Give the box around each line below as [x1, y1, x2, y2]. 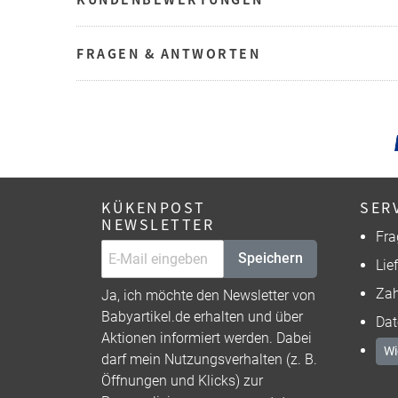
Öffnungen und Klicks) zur [101, 371, 263, 389]
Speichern [238, 250, 303, 267]
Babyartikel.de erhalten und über [101, 307, 303, 325]
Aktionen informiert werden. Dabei [101, 329, 312, 346]
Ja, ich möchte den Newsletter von [101, 286, 315, 304]
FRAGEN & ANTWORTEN [76, 44, 260, 62]
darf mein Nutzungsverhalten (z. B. [101, 350, 317, 368]
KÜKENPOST [101, 195, 206, 218]
